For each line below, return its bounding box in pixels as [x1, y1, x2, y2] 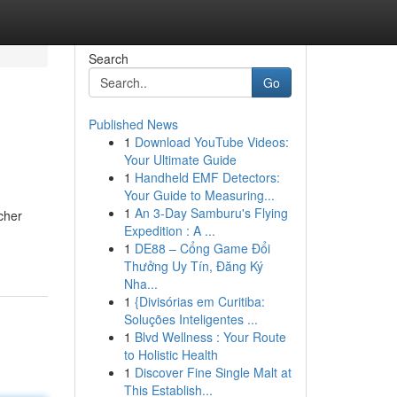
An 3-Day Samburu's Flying [134, 204, 288, 222]
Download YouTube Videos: [134, 133, 289, 151]
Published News [88, 115, 178, 133]
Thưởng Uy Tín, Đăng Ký [123, 257, 263, 275]
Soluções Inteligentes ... [123, 310, 258, 328]
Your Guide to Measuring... [123, 186, 275, 204]
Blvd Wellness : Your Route [134, 328, 286, 346]
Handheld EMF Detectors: [134, 168, 280, 186]
